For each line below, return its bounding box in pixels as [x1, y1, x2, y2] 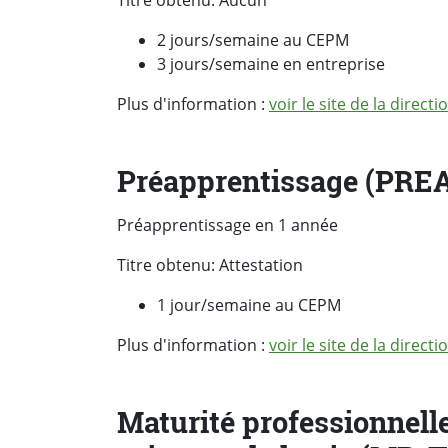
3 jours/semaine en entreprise [157, 53, 385, 76]
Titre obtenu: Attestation [117, 254, 303, 277]
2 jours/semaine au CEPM [157, 29, 349, 52]
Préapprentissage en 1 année [117, 214, 338, 237]
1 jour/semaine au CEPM [157, 294, 341, 317]
